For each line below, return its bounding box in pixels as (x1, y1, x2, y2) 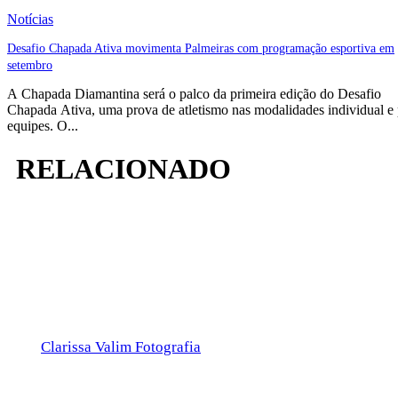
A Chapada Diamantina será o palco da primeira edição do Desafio (7, 85, 381, 101)
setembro (7, 58, 52, 72)
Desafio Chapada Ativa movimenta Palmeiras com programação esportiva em (7, 41, 394, 55)
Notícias (7, 11, 53, 27)
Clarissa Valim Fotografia (41, 338, 201, 355)
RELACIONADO (16, 153, 231, 186)
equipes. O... (7, 117, 78, 133)
